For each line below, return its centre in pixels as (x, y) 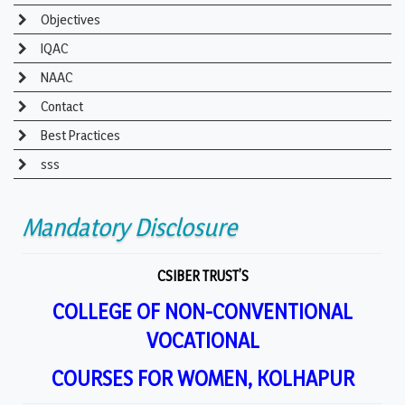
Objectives (69, 20)
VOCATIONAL (202, 340)
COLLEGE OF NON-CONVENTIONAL (202, 311)
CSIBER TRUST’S (202, 276)
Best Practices (79, 136)
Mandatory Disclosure (130, 227)
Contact (61, 107)
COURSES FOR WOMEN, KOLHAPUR (202, 378)
